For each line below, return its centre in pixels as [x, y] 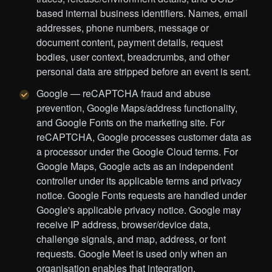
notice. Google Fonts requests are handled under [141, 195]
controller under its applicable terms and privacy [139, 181]
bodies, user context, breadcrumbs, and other [133, 57]
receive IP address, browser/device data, [124, 225]
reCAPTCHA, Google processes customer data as [144, 137]
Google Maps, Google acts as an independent [135, 166]
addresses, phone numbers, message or [123, 28]
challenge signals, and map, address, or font [131, 239]
